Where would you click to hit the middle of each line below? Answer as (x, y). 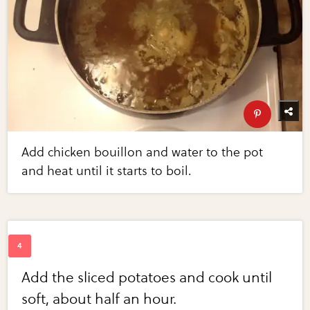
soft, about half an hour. (99, 299)
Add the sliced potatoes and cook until (147, 277)
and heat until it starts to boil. (107, 171)
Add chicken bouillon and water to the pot (143, 152)
